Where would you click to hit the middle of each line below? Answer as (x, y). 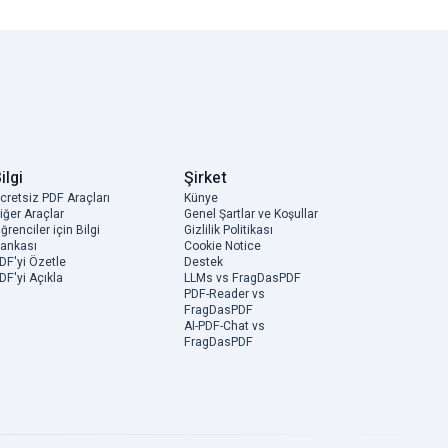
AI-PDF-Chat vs (224, 326)
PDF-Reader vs (224, 294)
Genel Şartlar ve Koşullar (251, 214)
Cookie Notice (222, 246)
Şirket (205, 178)
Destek (203, 262)
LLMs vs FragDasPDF (242, 278)
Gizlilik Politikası (228, 230)
